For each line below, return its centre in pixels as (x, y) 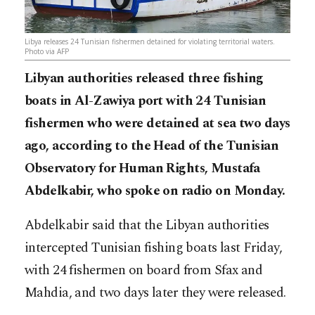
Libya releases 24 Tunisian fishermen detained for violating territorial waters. (150, 42)
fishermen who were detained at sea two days (157, 124)
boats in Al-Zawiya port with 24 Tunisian (146, 101)
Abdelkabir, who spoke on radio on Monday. (155, 191)
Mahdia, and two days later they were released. (155, 293)
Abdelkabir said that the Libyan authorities (147, 226)
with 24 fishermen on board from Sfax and (144, 271)
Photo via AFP (47, 52)
